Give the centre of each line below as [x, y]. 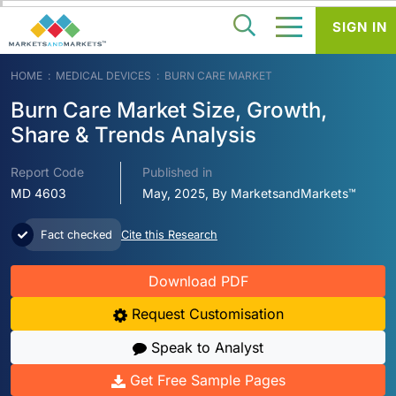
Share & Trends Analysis [133, 135]
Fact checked [75, 235]
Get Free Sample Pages [205, 381]
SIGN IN [360, 27]
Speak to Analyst [205, 348]
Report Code [47, 172]
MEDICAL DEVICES [103, 76]
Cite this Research [169, 235]
